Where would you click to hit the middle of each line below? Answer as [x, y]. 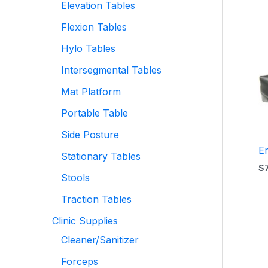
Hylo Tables [88, 48]
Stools [75, 178]
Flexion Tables [94, 27]
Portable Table [95, 113]
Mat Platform [91, 92]
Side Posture [90, 135]
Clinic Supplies [85, 221]
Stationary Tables [101, 156]
